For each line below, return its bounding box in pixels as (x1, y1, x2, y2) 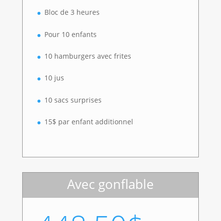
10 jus (44, 73, 64, 83)
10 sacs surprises (44, 95, 102, 105)
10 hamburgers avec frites (44, 51, 131, 61)
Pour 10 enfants (44, 29, 97, 39)
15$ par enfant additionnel (44, 117, 133, 127)
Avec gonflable (67, 175, 154, 193)
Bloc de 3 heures (44, 7, 100, 17)
